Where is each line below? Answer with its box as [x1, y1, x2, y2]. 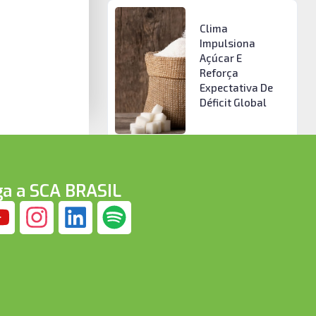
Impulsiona [199, 37, 255, 50]
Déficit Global [199, 96, 267, 109]
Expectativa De [199, 81, 273, 95]
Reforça [199, 66, 238, 80]
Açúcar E [199, 51, 242, 65]
